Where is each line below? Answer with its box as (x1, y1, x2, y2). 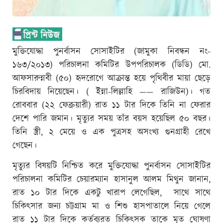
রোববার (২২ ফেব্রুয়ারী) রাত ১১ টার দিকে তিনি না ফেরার (12, 99, 211, 112)
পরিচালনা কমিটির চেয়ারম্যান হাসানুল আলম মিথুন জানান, (12, 173, 211, 186)
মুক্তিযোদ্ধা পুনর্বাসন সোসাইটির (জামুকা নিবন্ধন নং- (12, 45, 211, 58)
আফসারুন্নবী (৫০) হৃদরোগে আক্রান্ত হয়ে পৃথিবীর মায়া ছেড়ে (12, 72, 211, 85)
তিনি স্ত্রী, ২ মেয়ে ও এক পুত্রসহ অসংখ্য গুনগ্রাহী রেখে (12, 125, 211, 139)
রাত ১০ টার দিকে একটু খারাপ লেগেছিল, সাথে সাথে (12, 186, 211, 200)
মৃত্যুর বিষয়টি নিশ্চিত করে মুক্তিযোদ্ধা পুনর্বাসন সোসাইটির (12, 159, 211, 173)
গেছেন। (12, 139, 37, 152)
